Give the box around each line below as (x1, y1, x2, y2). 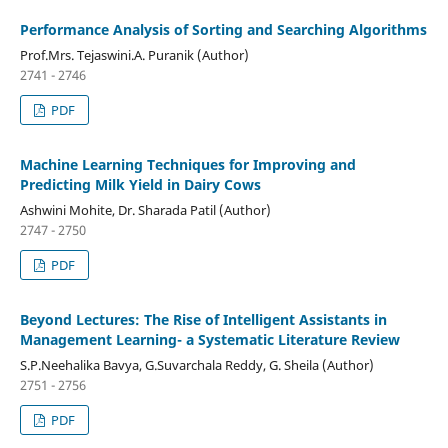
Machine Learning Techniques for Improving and (19, 155, 356, 175)
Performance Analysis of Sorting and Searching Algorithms (19, 20, 427, 40)
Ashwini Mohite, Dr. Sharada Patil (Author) (19, 201, 271, 220)
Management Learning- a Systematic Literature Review (19, 330, 400, 350)
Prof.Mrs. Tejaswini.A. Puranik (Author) (19, 46, 249, 65)
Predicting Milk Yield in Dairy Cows (19, 175, 261, 195)
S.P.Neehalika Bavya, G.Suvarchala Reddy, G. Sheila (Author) (19, 356, 374, 375)
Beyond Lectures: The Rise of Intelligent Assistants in (19, 310, 387, 330)
